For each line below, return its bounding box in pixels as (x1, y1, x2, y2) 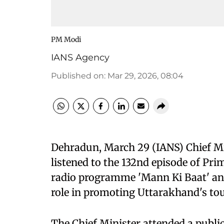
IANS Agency (51, 52, 109, 63)
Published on (51, 71, 104, 80)
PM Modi (51, 35, 81, 44)
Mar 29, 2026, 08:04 (107, 71, 183, 80)
